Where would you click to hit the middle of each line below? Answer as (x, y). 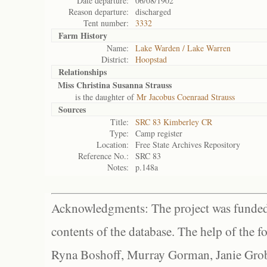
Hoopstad (151, 59)
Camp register (159, 133)
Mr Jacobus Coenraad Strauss (186, 97)
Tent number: (106, 23)
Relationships (83, 72)
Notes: (118, 167)
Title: (119, 122)
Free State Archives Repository (188, 145)
